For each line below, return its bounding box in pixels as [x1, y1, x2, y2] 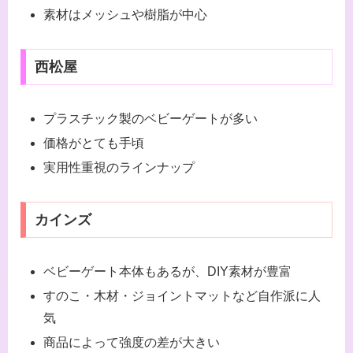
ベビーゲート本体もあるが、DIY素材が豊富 [43, 264, 292, 278]
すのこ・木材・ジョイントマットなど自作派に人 [43, 289, 321, 303]
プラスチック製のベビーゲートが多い [43, 111, 258, 125]
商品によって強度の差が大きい [43, 336, 221, 350]
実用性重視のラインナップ [43, 161, 195, 175]
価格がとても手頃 [43, 136, 145, 150]
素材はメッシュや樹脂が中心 [43, 8, 208, 22]
